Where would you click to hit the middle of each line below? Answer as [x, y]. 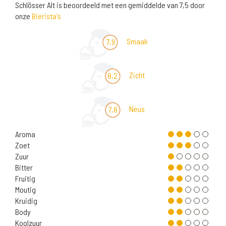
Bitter [24, 167]
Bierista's [46, 16]
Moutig [25, 190]
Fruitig [25, 179]
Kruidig [26, 201]
